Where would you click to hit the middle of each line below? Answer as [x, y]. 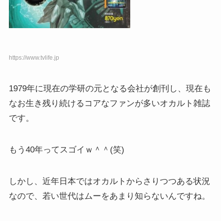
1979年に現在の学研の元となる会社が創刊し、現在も [110, 88]
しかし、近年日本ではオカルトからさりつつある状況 [109, 181]
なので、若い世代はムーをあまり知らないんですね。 [109, 196]
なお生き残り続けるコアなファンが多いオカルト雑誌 [109, 103]
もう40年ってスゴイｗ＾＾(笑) [66, 149]
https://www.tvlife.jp [34, 57]
